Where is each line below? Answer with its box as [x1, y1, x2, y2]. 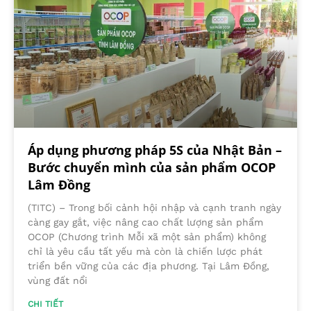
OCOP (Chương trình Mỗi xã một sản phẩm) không [28, 230, 266, 242]
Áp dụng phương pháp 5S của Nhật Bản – [28, 141, 282, 158]
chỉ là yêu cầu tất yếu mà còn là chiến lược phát [28, 245, 262, 257]
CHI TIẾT [28, 299, 63, 309]
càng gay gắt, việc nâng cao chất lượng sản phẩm [28, 216, 263, 228]
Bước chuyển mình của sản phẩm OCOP [28, 158, 276, 176]
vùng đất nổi [28, 274, 87, 286]
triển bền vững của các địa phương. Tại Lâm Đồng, [28, 260, 269, 271]
